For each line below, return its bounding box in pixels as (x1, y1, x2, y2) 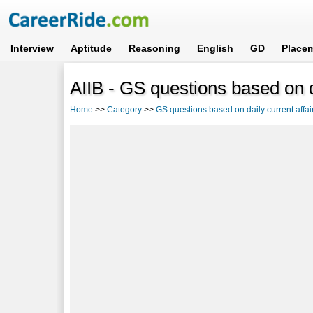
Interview (10, 43, 54, 54)
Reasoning (129, 43, 181, 54)
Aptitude (71, 43, 112, 54)
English (197, 43, 234, 54)
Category (107, 104, 143, 115)
